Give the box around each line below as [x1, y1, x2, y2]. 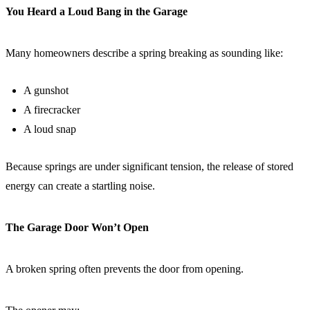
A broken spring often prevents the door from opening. [6, 263, 244, 275]
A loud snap [24, 123, 76, 135]
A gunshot [24, 84, 69, 96]
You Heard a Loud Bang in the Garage [6, 6, 188, 17]
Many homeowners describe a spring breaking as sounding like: [6, 47, 283, 59]
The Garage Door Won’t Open [6, 221, 149, 233]
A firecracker [24, 104, 80, 116]
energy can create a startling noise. [6, 180, 155, 192]
